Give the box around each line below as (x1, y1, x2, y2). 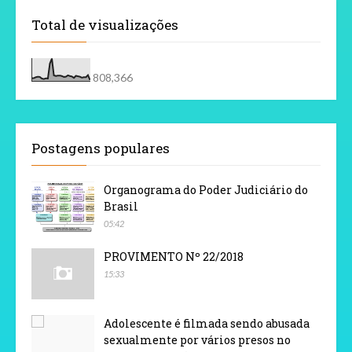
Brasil (104, 199, 138, 214)
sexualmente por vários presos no (104, 332, 291, 348)
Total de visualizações (31, 16, 178, 35)
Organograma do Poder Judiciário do (104, 182, 308, 198)
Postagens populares (31, 139, 170, 158)
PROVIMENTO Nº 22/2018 (104, 249, 244, 265)
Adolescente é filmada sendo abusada (104, 316, 310, 332)
